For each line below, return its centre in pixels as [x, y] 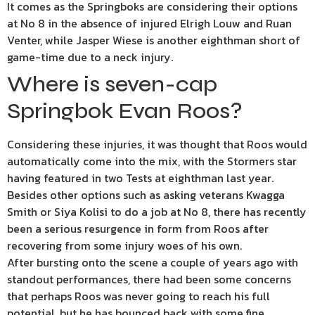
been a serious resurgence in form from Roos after [138, 229]
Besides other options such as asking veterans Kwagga [146, 195]
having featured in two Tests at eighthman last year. [140, 178]
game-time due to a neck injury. [90, 57]
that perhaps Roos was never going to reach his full [139, 296]
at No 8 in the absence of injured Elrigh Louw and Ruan [149, 23]
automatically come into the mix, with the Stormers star [152, 161]
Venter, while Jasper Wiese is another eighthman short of [154, 40]
